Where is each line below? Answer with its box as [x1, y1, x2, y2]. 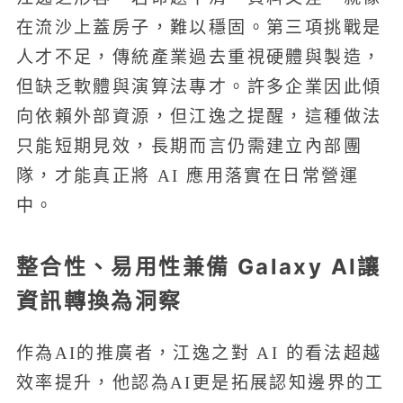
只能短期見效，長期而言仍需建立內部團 [15, 136, 363, 156]
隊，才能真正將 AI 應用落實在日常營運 [15, 166, 360, 185]
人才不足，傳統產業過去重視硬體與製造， [15, 47, 382, 67]
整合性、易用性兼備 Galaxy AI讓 [15, 254, 381, 280]
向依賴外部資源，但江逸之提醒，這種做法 [15, 106, 382, 126]
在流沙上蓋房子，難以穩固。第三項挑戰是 [15, 17, 382, 37]
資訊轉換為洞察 [15, 288, 183, 314]
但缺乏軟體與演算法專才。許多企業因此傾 [15, 76, 382, 96]
